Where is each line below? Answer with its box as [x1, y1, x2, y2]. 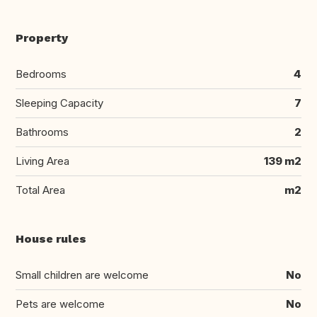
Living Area [16, 154, 69, 168]
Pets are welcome [16, 296, 105, 311]
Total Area [16, 183, 65, 197]
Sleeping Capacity [16, 96, 103, 110]
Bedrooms [16, 67, 67, 81]
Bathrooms [16, 125, 69, 139]
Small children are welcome [16, 267, 149, 282]
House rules [16, 231, 86, 246]
